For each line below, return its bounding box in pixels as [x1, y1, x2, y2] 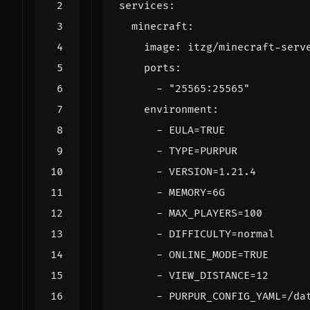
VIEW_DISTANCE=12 [169, 268, 268, 282]
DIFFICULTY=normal [169, 227, 275, 241]
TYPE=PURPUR [169, 144, 237, 158]
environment [144, 102, 212, 116]
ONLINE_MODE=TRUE [169, 248, 268, 262]
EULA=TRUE [169, 123, 225, 137]
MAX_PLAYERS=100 [169, 206, 262, 220]
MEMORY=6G [169, 185, 225, 199]
